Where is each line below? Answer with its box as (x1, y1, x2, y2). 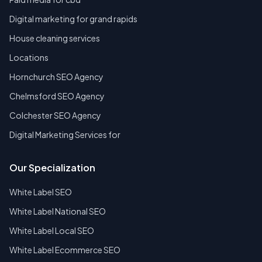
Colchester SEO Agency (9, 110, 101, 121)
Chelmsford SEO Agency (9, 91, 105, 102)
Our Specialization (9, 161, 95, 174)
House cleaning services (9, 33, 100, 44)
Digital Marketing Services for (9, 129, 120, 140)
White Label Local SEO (9, 225, 94, 236)
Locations (9, 52, 49, 63)
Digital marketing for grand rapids (9, 13, 137, 25)
